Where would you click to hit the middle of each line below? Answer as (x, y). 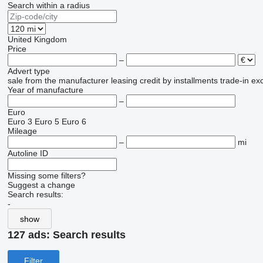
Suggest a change (41, 185)
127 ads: (30, 235)
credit (150, 81)
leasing (124, 81)
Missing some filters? (46, 176)
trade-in (234, 81)
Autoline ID (28, 154)
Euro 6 (74, 122)
